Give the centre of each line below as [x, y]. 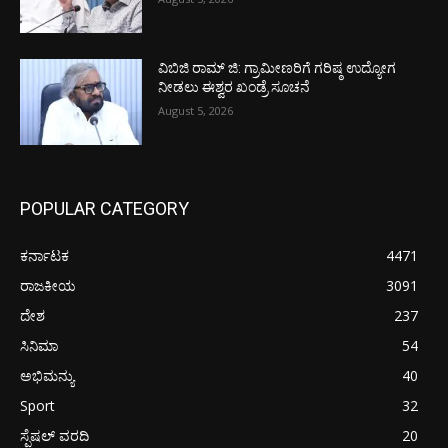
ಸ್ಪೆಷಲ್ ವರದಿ [54, 435]
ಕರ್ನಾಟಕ [44, 255]
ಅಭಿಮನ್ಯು [47, 375]
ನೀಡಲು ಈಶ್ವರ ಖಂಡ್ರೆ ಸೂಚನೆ [234, 87]
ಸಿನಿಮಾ [39, 345]
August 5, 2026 [196, 111]
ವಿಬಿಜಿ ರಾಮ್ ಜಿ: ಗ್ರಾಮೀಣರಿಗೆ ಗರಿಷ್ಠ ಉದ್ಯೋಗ [277, 68]
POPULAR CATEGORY [104, 208]
